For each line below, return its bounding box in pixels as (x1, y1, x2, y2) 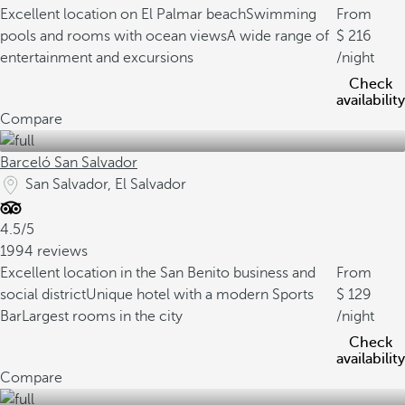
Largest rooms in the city (22, 308, 183, 325)
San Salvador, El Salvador (25, 176, 186, 193)
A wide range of (227, 28, 329, 44)
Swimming (246, 6, 316, 23)
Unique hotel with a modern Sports (86, 287, 314, 303)
